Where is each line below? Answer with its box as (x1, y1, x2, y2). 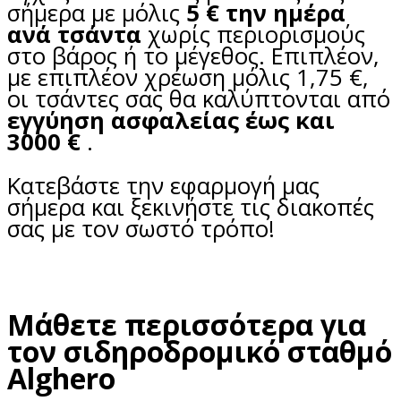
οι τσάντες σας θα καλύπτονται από (7, 82, 390, 115)
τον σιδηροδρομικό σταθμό (7, 332, 392, 371)
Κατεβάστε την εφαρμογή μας (7, 170, 320, 202)
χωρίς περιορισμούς (141, 18, 365, 50)
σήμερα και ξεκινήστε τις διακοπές (7, 192, 374, 224)
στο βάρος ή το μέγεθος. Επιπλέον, (7, 39, 380, 72)
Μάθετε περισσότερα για (7, 305, 366, 345)
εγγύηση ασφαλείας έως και (7, 104, 335, 136)
